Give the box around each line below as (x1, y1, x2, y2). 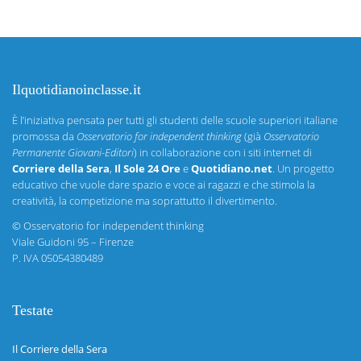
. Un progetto (272, 161, 334, 176)
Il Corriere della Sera (12, 342, 107, 357)
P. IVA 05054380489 (12, 251, 103, 266)
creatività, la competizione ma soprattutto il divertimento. (12, 193, 277, 208)
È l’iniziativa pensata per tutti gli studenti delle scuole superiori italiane (12, 113, 338, 127)
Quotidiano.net (191, 161, 272, 176)
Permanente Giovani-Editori (12, 145, 134, 160)
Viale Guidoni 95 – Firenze (12, 234, 134, 250)
